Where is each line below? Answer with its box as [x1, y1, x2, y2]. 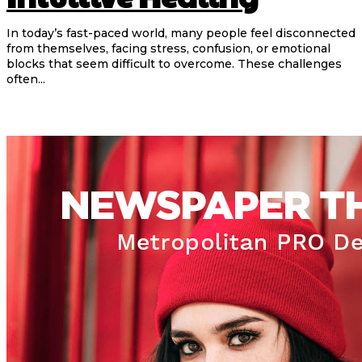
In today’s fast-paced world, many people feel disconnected [6, 26, 356, 41]
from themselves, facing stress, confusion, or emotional [6, 41, 330, 57]
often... [6, 72, 45, 87]
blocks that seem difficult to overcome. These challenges [6, 57, 342, 72]
